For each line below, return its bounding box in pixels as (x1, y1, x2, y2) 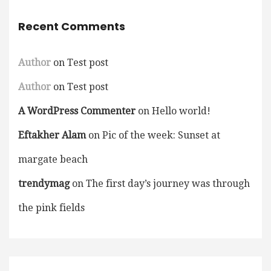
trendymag (18, 177, 70, 189)
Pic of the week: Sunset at (102, 129, 220, 141)
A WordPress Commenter (18, 105, 135, 117)
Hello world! (152, 105, 211, 117)
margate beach (18, 153, 88, 165)
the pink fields (18, 201, 85, 214)
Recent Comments (18, 18, 125, 34)
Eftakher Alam (18, 129, 86, 141)
